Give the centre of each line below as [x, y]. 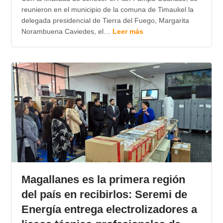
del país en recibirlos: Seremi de [104, 195]
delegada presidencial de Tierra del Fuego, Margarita [105, 21]
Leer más [128, 32]
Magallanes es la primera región [103, 180]
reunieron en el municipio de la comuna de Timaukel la [107, 10]
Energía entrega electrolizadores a [109, 210]
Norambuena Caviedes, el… [67, 32]
